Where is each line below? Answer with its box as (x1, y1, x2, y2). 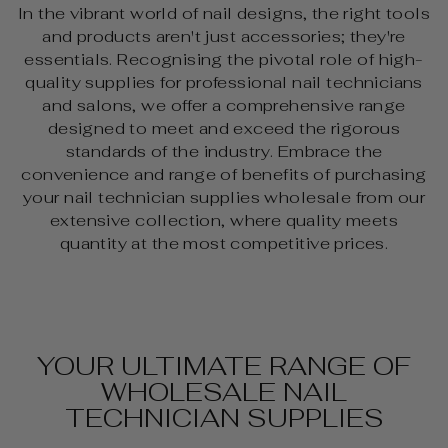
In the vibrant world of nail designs (18, 2, 303, 25)
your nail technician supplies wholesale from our (23, 186, 425, 209)
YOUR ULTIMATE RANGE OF (37, 349, 411, 384)
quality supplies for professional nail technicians (25, 71, 423, 94)
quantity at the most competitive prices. (59, 232, 389, 255)
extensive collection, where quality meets (50, 209, 398, 232)
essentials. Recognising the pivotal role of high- (24, 48, 424, 71)
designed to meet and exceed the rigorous (47, 117, 401, 140)
